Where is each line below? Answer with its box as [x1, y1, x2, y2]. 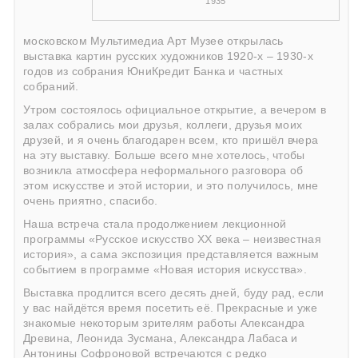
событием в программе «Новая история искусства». [23, 264, 307, 276]
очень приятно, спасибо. [23, 195, 158, 208]
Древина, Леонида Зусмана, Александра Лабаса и [23, 332, 298, 345]
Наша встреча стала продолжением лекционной [23, 218, 287, 231]
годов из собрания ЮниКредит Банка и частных [23, 66, 283, 78]
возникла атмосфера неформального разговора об [23, 165, 304, 177]
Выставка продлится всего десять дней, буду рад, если [23, 287, 324, 300]
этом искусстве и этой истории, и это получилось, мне [23, 180, 319, 193]
